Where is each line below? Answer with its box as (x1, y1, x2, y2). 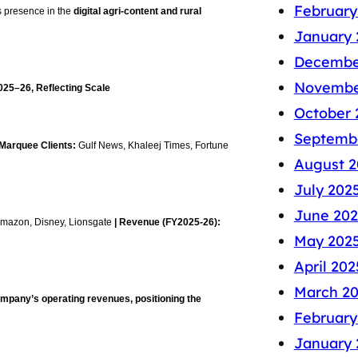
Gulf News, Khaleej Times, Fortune (78, 140, 229, 152)
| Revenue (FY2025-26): (112, 217, 221, 229)
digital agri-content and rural (74, 6, 201, 18)
